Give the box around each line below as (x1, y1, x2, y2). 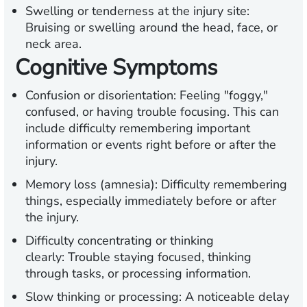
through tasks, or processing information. (25, 265, 251, 282)
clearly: (25, 249, 68, 266)
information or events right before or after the (25, 136, 276, 153)
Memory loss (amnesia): (25, 176, 158, 193)
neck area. (25, 36, 82, 53)
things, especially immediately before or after (25, 193, 276, 210)
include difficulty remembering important (25, 120, 250, 137)
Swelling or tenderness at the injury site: (25, 3, 249, 20)
